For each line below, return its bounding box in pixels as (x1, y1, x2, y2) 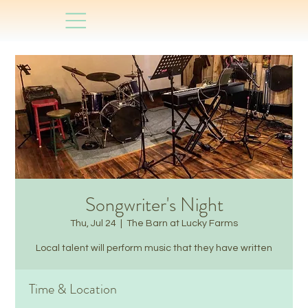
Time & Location (29, 279, 118, 299)
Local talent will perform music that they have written (36, 243, 272, 253)
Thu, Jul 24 (70, 219, 116, 228)
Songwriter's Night (85, 191, 223, 219)
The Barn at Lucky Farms (126, 219, 238, 228)
